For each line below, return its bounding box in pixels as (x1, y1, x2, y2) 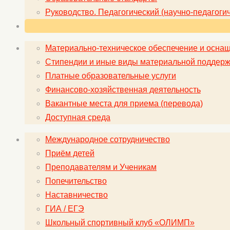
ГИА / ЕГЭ (45, 204, 84, 213)
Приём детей (45, 148, 94, 158)
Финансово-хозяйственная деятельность (45, 85, 201, 94)
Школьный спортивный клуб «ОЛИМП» (45, 218, 195, 227)
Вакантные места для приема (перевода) (45, 99, 203, 108)
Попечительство (45, 176, 107, 185)
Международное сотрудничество (45, 135, 170, 144)
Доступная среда (45, 112, 110, 122)
